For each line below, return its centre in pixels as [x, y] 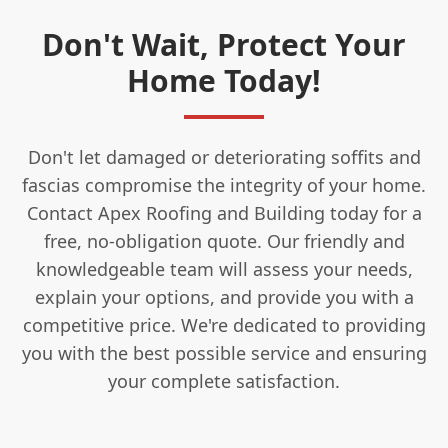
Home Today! [224, 80]
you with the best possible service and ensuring [224, 352]
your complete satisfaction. [224, 380]
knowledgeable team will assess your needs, [224, 268]
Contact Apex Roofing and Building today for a [224, 212]
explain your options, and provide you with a [224, 296]
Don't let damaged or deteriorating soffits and [224, 156]
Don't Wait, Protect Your [224, 44]
